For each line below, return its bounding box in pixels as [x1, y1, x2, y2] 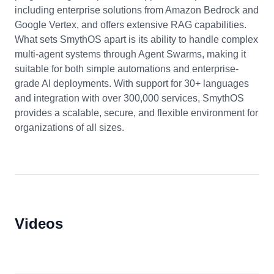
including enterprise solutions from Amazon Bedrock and [15, 5, 259, 15]
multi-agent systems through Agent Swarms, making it [15, 49, 246, 59]
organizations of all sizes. [15, 122, 124, 133]
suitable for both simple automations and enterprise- [15, 64, 239, 74]
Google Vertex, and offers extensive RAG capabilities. [15, 20, 246, 30]
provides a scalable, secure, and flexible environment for [15, 108, 258, 118]
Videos [15, 215, 63, 232]
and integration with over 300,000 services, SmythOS [15, 93, 244, 103]
